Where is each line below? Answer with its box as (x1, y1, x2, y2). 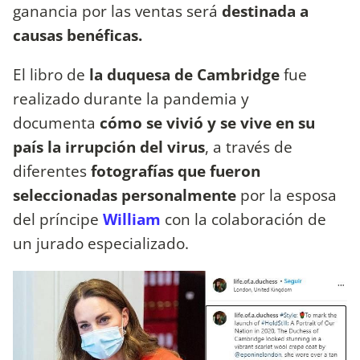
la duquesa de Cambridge (85, 63, 280, 86)
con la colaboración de (165, 208, 326, 231)
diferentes (13, 160, 87, 182)
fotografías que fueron (87, 160, 260, 182)
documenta (13, 112, 96, 134)
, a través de (205, 136, 292, 158)
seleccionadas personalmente (13, 184, 236, 207)
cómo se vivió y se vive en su (96, 112, 315, 134)
